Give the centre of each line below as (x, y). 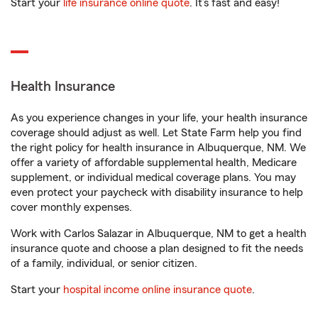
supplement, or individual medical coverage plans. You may (153, 177)
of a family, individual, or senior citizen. (104, 263)
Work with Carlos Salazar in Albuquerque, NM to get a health (159, 234)
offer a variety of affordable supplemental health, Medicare (154, 163)
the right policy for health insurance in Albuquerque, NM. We (158, 148)
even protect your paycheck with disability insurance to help (157, 192)
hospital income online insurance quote (158, 290)
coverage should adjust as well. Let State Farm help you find (156, 133)
